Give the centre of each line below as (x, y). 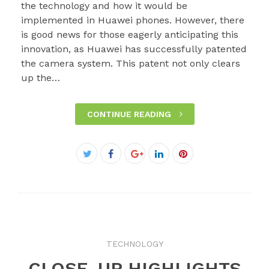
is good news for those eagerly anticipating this (130, 35)
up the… (41, 78)
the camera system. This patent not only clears (131, 64)
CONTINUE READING (130, 114)
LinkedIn (178, 168)
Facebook (134, 154)
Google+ (152, 168)
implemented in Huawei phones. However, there (133, 20)
